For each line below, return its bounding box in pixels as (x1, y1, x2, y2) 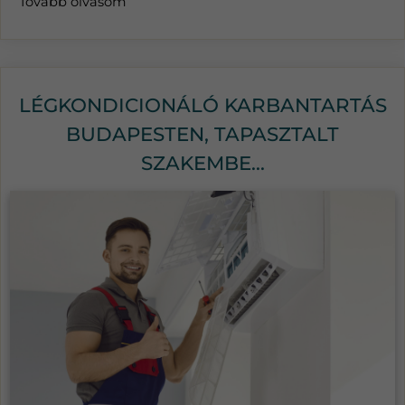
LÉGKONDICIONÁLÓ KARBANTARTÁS (18, 93, 387, 118)
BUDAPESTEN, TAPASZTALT (66, 122, 339, 146)
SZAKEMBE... (140, 151, 265, 175)
